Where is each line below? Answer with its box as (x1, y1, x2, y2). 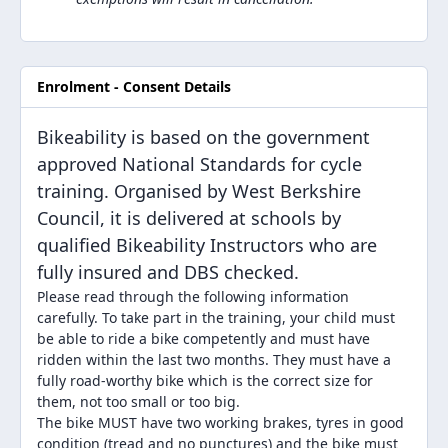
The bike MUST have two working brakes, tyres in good (37, 412, 404, 432)
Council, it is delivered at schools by (37, 205, 341, 230)
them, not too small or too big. (37, 391, 240, 411)
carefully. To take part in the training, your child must (37, 307, 395, 327)
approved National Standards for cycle (37, 151, 362, 176)
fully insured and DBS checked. (37, 259, 299, 284)
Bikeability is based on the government (37, 124, 370, 149)
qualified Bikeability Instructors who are (37, 232, 377, 257)
